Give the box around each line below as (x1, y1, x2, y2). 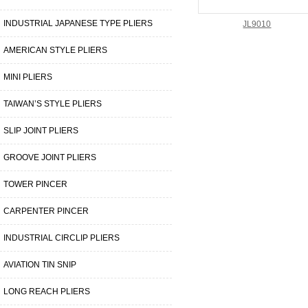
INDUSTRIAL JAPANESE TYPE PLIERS (3, 19, 153, 28)
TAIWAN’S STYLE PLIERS (3, 99, 102, 109)
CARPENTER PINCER (3, 206, 89, 216)
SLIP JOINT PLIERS (3, 126, 78, 135)
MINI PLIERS (3, 72, 52, 82)
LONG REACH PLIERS (3, 287, 90, 296)
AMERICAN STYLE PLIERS (3, 45, 107, 55)
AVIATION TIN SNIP (3, 260, 76, 269)
